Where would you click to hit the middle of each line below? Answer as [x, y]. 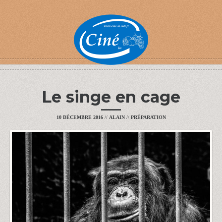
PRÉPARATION [148, 117]
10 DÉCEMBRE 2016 [80, 117]
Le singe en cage [111, 97]
